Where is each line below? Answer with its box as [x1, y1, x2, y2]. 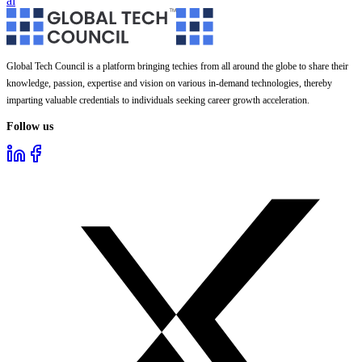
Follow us [6, 120, 53, 133]
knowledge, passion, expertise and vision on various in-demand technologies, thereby [6, 78, 332, 90]
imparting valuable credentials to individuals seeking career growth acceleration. [6, 95, 309, 107]
